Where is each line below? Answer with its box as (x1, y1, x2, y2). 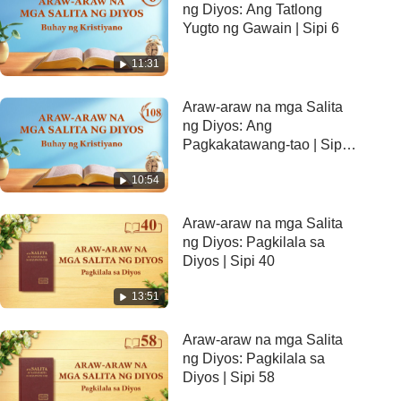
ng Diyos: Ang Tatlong (183, 2, 322, 18)
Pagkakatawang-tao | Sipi (183, 137, 346, 152)
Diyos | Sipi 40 (183, 252, 275, 269)
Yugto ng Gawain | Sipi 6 (183, 21, 339, 37)
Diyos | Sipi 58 (183, 369, 275, 385)
